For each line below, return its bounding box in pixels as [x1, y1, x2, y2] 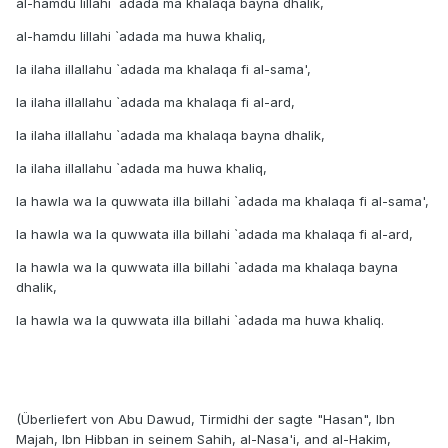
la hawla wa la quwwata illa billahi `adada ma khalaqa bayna [16, 259, 398, 276]
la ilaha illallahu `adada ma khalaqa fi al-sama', [16, 61, 311, 78]
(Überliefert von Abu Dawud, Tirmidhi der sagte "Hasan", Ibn [16, 411, 395, 428]
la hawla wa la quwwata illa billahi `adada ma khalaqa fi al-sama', [16, 193, 429, 210]
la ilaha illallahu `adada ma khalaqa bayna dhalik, [16, 127, 325, 144]
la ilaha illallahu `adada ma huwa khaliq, [16, 160, 267, 177]
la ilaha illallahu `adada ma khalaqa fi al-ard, [16, 94, 295, 111]
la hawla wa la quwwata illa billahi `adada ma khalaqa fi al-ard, [16, 226, 413, 243]
